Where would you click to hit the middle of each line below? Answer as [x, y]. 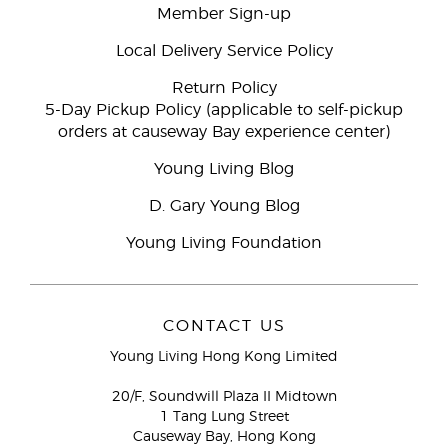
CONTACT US [224, 326]
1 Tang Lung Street [224, 417]
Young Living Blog [224, 169]
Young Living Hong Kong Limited [224, 357]
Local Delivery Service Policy [224, 51]
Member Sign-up [224, 14]
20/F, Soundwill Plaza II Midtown [224, 397]
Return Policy [224, 88]
